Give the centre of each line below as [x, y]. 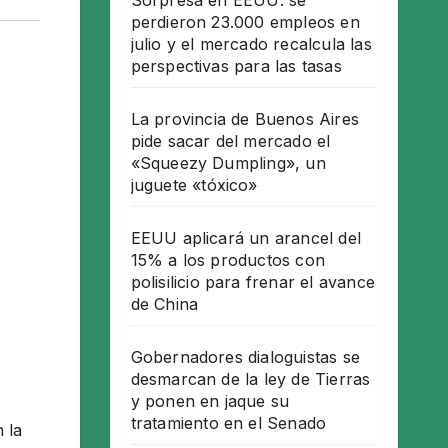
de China [164, 304]
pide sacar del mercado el [230, 141]
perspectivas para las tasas [236, 66]
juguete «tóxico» [194, 185]
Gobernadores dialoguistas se [245, 357]
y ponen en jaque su [210, 401]
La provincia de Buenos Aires [245, 119]
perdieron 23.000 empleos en [245, 22]
